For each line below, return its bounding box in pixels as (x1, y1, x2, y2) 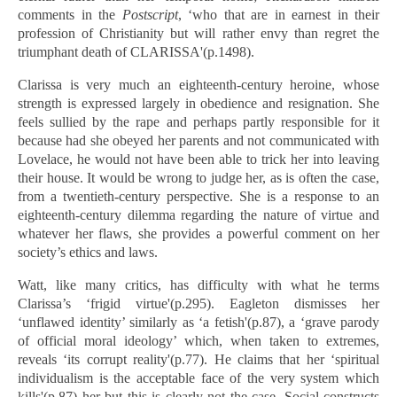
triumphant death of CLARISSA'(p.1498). (18, 44, 254, 59)
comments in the (18, 7, 122, 22)
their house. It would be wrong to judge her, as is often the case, (18, 170, 379, 185)
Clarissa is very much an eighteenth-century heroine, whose (18, 77, 379, 92)
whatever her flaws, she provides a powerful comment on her (18, 226, 379, 241)
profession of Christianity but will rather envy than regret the (18, 26, 379, 41)
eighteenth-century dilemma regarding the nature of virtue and (18, 207, 379, 222)
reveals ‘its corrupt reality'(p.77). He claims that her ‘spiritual (18, 352, 379, 367)
